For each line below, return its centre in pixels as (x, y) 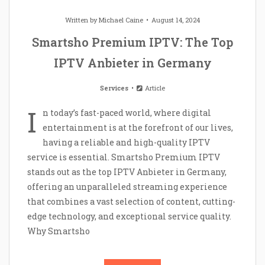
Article (154, 88)
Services (114, 88)
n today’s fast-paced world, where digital (127, 113)
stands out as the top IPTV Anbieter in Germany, (127, 172)
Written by (82, 20)
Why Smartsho (59, 231)
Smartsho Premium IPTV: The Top (132, 42)
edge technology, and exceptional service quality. (129, 216)
